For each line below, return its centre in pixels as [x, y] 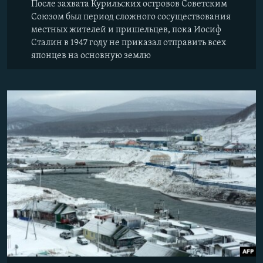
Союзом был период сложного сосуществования [131, 17]
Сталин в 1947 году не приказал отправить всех [129, 43]
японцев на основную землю [91, 56]
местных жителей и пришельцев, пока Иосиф [126, 30]
